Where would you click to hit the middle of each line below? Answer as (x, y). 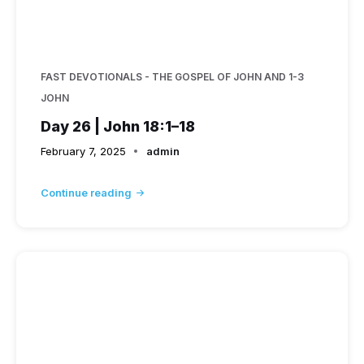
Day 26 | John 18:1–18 (117, 126)
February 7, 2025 (83, 151)
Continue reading (86, 192)
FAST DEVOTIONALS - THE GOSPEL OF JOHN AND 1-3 (172, 76)
